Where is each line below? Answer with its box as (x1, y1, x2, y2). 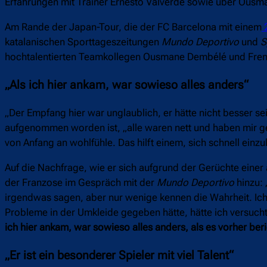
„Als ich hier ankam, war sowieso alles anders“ (5, 77, 249, 92)
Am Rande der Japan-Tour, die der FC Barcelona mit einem (5, 20, 262, 33)
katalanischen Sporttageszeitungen (5, 35, 162, 48)
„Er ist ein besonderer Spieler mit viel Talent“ (5, 248, 234, 262)
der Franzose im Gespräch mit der (5, 176, 157, 188)
